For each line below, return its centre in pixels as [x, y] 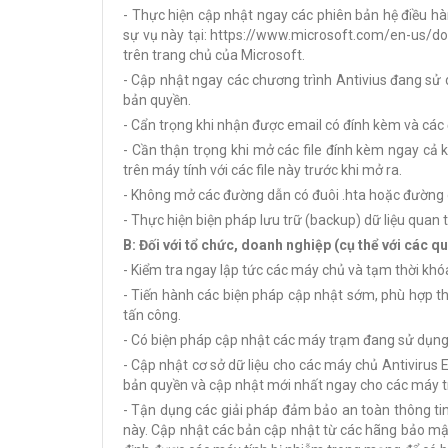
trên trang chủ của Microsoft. [214, 55]
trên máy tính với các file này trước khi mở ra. [262, 170]
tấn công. [152, 315]
